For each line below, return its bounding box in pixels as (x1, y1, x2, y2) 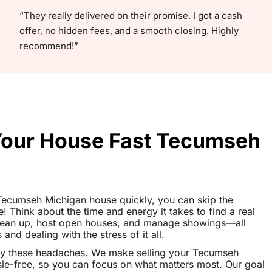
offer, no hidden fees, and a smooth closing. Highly (19, 24, 239, 36)
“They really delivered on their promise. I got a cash (19, 9, 242, 21)
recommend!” (19, 39, 78, 52)
